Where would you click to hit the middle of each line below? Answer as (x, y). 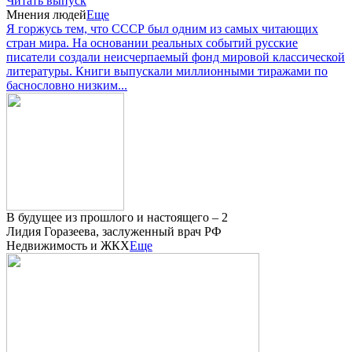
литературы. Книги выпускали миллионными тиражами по (167, 71)
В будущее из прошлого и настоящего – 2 (117, 218)
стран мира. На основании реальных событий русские (152, 43)
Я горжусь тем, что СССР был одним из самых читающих (162, 29)
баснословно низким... (67, 86)
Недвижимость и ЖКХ (68, 246)
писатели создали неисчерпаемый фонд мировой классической (176, 57)
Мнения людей (46, 15)
